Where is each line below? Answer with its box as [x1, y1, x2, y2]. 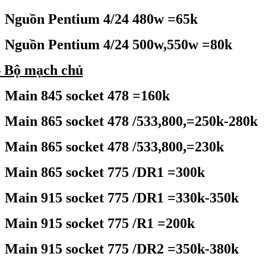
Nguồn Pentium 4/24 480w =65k [4, 11, 198, 27]
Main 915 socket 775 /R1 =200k [4, 216, 195, 231]
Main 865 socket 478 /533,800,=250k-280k [4, 113, 258, 129]
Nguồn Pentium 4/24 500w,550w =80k [4, 37, 232, 52]
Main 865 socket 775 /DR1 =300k [4, 164, 205, 180]
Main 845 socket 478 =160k [4, 88, 170, 103]
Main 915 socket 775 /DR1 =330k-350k [4, 190, 239, 205]
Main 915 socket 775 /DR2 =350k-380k [4, 241, 239, 256]
